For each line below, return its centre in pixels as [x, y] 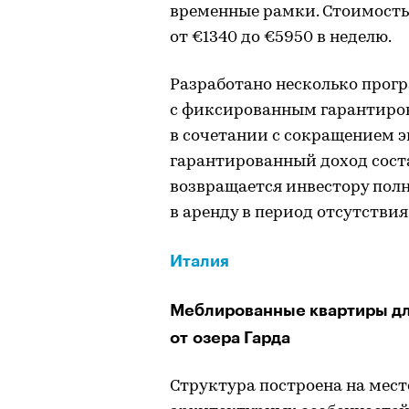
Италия [199, 261]
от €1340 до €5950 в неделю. [281, 37]
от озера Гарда [230, 337]
